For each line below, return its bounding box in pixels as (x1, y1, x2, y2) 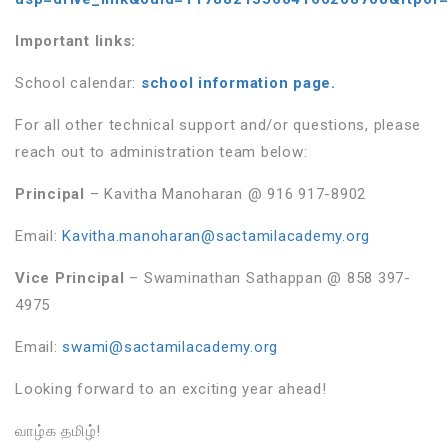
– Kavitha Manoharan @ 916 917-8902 (84, 184, 366, 203)
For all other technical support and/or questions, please (15, 115, 421, 134)
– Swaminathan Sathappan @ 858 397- (124, 268, 411, 287)
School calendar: (15, 73, 141, 92)
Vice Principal (15, 268, 125, 287)
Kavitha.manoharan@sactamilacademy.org (62, 226, 370, 245)
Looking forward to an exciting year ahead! (15, 379, 327, 398)
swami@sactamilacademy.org (62, 337, 278, 356)
